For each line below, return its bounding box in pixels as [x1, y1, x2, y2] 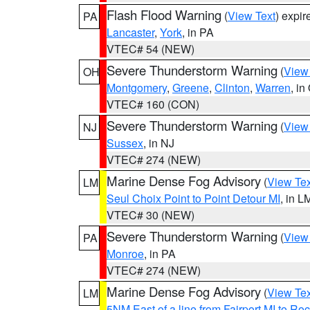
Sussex [107, 135, 143, 151]
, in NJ [143, 135, 174, 151]
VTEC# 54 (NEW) [107, 41, 194, 57]
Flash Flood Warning [107, 6, 221, 24]
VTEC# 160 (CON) [107, 96, 199, 112]
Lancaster [107, 24, 154, 40]
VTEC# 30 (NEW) [107, 207, 194, 223]
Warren [255, 80, 291, 95]
